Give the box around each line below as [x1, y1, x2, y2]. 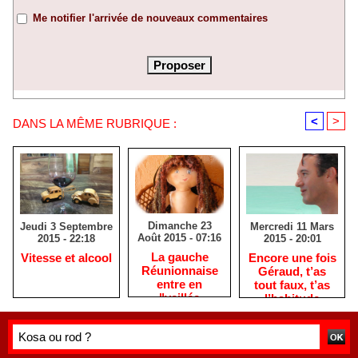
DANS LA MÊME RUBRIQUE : [13, 116, 177, 130]
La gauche [150, 250, 209, 265]
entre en [157, 277, 202, 292]
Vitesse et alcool [21, 251, 112, 265]
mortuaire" [149, 304, 209, 319]
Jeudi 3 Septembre [20, 221, 113, 233]
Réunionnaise [141, 264, 218, 278]
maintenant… [255, 304, 329, 319]
